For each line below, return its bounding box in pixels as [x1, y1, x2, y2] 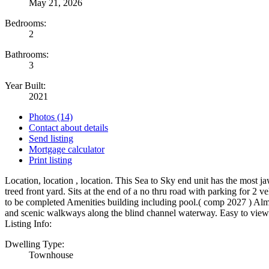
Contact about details [29, 122, 108, 133]
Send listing [29, 133, 73, 144]
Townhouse [29, 250, 73, 261]
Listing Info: [5, 219, 52, 229]
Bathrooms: [5, 49, 49, 60]
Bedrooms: [5, 18, 46, 29]
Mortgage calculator [29, 144, 104, 155]
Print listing [29, 155, 72, 166]
